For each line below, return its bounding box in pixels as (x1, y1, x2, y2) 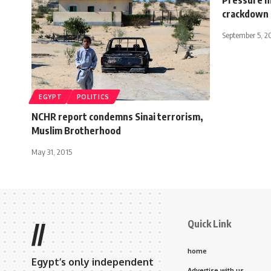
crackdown (222, 7, 269, 20)
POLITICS (76, 93, 110, 100)
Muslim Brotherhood (31, 124, 121, 137)
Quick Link (188, 217, 231, 230)
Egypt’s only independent (31, 255, 154, 268)
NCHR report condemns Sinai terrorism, (31, 110, 203, 123)
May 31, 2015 (31, 146, 72, 157)
